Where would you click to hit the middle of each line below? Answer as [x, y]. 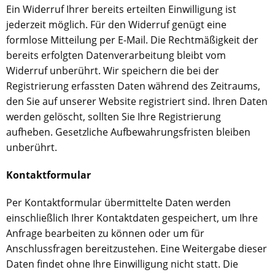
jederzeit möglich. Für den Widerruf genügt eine [116, 25]
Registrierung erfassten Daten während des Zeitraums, [133, 86]
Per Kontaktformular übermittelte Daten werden [118, 203]
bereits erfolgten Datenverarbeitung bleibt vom [116, 55]
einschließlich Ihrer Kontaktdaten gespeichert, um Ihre [132, 218]
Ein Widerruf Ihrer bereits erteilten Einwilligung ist [121, 9]
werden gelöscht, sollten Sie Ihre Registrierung [114, 117]
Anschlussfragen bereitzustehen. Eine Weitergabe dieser [137, 249]
